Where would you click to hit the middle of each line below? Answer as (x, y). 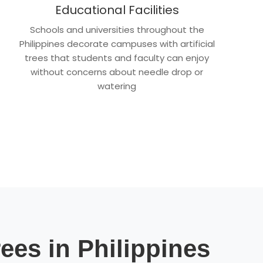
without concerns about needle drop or (117, 72)
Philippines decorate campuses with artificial (117, 44)
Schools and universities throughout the (117, 30)
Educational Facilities (117, 10)
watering (117, 86)
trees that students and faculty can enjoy (117, 58)
